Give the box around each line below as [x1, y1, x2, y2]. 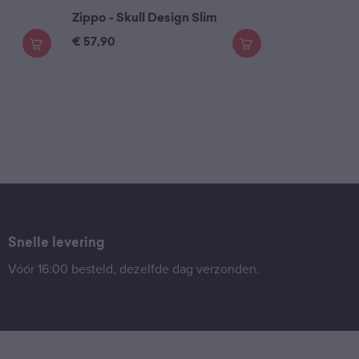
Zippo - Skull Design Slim [72, 13, 218, 26]
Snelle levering [8, 237, 104, 251]
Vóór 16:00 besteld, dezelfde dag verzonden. [8, 261, 260, 278]
